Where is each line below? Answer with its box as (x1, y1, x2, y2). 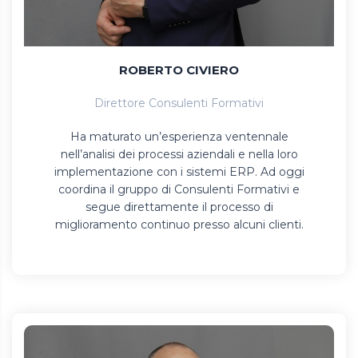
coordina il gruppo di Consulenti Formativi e (58, 181, 300, 197)
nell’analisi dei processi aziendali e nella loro (60, 146, 298, 161)
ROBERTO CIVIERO (119, 62, 239, 78)
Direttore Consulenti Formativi (94, 95, 264, 110)
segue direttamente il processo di (85, 199, 273, 214)
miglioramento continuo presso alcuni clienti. (54, 217, 304, 232)
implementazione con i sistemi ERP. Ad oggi (54, 164, 304, 179)
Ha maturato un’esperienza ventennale (70, 129, 288, 144)
